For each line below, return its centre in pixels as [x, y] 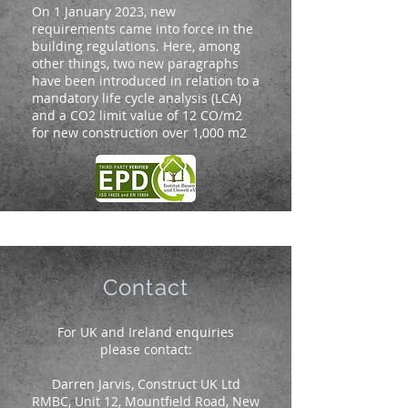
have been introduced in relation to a [146, 81]
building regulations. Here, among [136, 46]
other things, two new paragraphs [135, 63]
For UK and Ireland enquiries [146, 332]
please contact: [146, 349]
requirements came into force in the [143, 29]
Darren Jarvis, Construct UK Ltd [146, 384]
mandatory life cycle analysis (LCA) [137, 98]
